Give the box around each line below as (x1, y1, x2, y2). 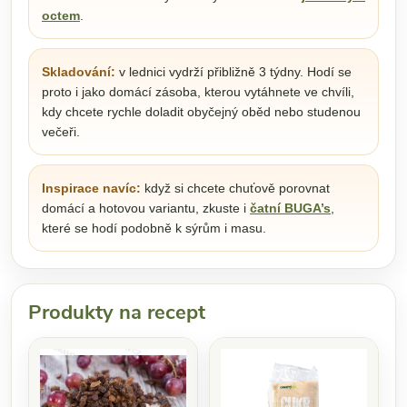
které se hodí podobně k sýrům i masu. (42, 220, 266, 235)
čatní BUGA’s (250, 200, 331, 215)
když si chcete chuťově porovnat (141, 180, 330, 195)
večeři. (42, 124, 80, 139)
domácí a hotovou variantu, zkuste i (42, 200, 250, 215)
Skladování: (42, 64, 115, 79)
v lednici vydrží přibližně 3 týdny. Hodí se (115, 64, 352, 79)
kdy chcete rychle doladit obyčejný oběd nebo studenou (42, 104, 361, 119)
